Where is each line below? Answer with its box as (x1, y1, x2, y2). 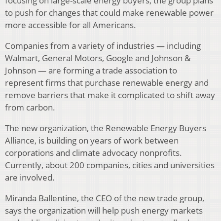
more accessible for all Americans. (5, 19, 136, 31)
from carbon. (5, 101, 55, 113)
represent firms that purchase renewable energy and (5, 76, 209, 88)
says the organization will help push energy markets (5, 204, 203, 216)
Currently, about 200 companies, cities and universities (5, 159, 215, 171)
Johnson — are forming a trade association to (5, 64, 177, 76)
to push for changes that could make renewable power (5, 6, 214, 18)
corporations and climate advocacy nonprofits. (5, 147, 182, 158)
